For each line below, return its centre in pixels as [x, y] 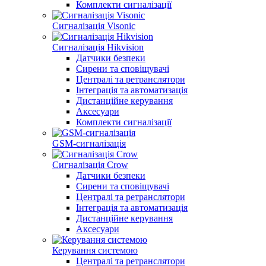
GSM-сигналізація [89, 143]
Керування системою [95, 250]
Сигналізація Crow [90, 165]
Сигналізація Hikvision [98, 47]
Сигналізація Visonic [94, 26]
